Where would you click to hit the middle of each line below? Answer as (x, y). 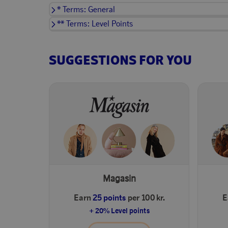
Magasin (119, 178)
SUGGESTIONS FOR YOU (120, 60)
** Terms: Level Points (95, 23)
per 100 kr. (146, 197)
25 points (109, 197)
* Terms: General (86, 9)
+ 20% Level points (119, 210)
